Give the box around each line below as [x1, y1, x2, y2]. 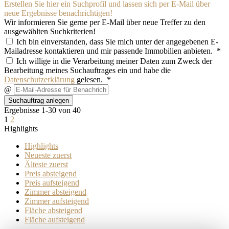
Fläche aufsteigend [25, 215, 85, 224]
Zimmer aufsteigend [25, 197, 89, 206]
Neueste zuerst [25, 151, 72, 160]
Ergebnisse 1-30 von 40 [4, 106, 81, 115]
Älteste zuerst [25, 160, 68, 169]
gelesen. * [75, 75, 111, 84]
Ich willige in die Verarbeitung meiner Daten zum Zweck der [14, 57, 212, 66]
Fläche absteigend [25, 206, 82, 215]
